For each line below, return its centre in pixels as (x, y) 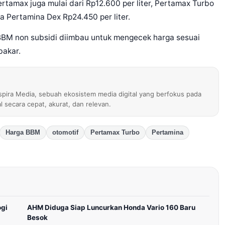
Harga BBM (23, 133)
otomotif (65, 133)
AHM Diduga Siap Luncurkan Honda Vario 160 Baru (111, 208)
